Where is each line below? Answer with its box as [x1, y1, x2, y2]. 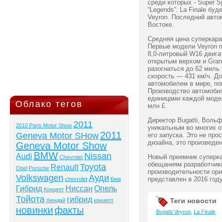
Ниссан [65, 184, 93, 193]
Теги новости [168, 196, 217, 205]
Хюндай [46, 197, 65, 203]
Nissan [84, 151, 111, 161]
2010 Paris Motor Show [16, 122, 72, 128]
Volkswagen [16, 173, 63, 183]
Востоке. [148, 20, 174, 28]
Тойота [16, 194, 45, 204]
